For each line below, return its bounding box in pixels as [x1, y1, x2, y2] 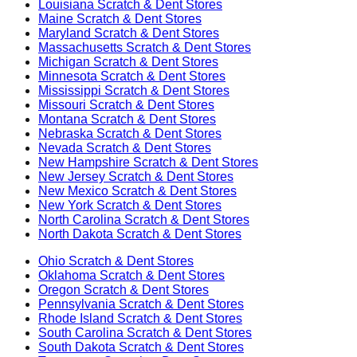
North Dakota [38, 226, 113, 241]
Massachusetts [38, 40, 123, 54]
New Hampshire [38, 155, 130, 169]
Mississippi [38, 83, 101, 97]
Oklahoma [38, 268, 96, 282]
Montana [38, 112, 88, 126]
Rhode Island [38, 311, 114, 325]
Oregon [38, 282, 80, 296]
